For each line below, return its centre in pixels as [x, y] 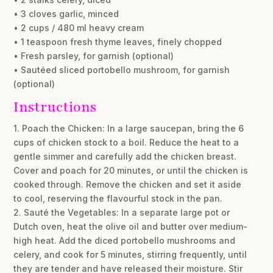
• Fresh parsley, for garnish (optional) [94, 55]
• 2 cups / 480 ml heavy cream [79, 27]
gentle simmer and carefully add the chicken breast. [125, 156]
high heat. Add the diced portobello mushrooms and [125, 240]
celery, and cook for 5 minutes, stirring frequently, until [130, 254]
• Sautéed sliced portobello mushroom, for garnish [122, 69]
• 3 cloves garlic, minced [66, 13]
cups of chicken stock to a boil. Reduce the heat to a [126, 142]
